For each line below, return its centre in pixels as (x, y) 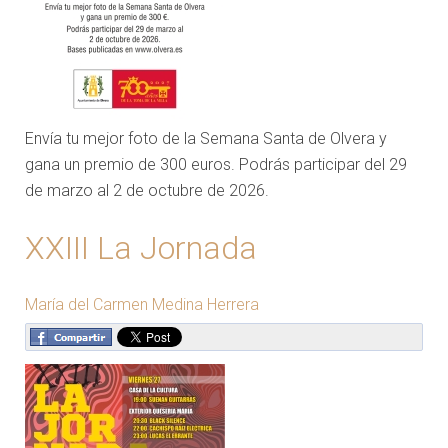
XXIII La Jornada (141, 247)
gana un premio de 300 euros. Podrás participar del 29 (216, 164)
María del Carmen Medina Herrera (142, 304)
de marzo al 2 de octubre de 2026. (147, 190)
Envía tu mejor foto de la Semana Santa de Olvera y (206, 138)
